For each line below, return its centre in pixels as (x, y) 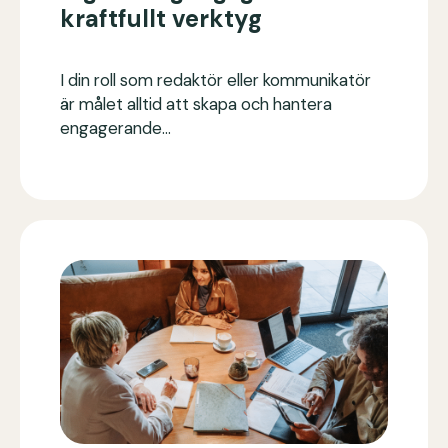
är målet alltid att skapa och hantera (196, 103)
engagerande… (115, 127)
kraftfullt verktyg (161, 18)
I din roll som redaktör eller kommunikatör (215, 79)
